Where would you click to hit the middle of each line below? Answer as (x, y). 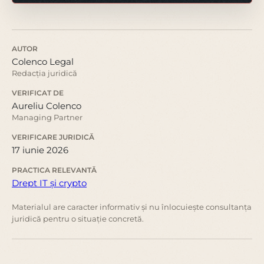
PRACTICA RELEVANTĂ (54, 170)
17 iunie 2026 (40, 150)
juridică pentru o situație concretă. (78, 218)
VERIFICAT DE (38, 93)
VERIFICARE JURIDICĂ (53, 137)
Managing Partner (47, 117)
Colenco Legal (43, 61)
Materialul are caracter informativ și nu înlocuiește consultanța (132, 207)
